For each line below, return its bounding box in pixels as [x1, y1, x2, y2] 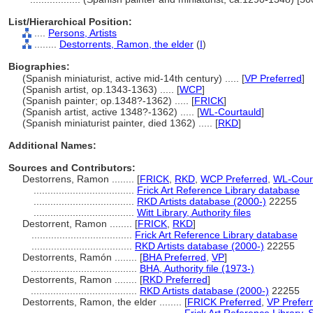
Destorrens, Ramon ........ [22, 173, 137, 184]
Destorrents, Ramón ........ [22, 252, 140, 263]
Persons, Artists [48, 27, 117, 38]
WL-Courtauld [200, 106, 261, 117]
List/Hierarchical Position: [8, 16, 132, 27]
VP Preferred [245, 73, 302, 84]
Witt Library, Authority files [137, 207, 251, 218]
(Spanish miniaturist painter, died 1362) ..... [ [22, 117, 218, 129]
